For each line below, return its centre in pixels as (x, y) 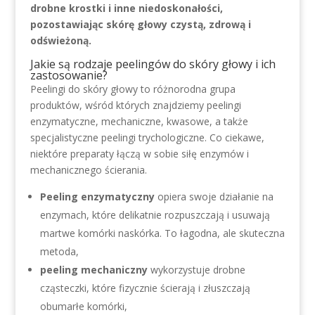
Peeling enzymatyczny (97, 197)
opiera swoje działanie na (214, 197)
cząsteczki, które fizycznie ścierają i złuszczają (145, 288)
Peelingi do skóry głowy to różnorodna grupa (133, 89)
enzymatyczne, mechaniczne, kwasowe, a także (139, 121)
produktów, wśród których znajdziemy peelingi (135, 105)
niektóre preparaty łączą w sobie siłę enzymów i (139, 154)
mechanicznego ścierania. (88, 170)
